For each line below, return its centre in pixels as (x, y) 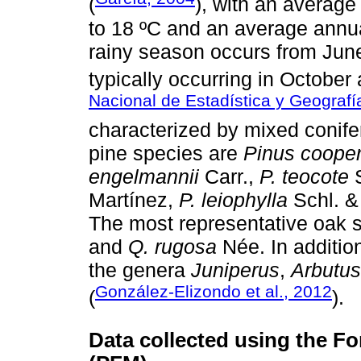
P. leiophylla (233, 200)
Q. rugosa (172, 247)
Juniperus (235, 270)
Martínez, (134, 200)
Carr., (229, 177)
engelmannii (144, 177)
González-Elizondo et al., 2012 (214, 292)
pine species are (166, 154)
